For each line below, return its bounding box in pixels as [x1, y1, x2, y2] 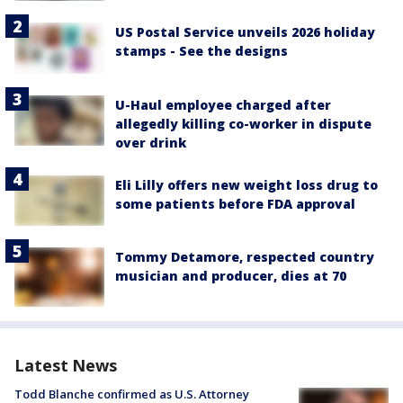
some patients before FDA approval [115, 194, 355, 212]
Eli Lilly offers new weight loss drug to [115, 175, 378, 193]
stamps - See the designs [115, 42, 288, 60]
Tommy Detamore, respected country [115, 247, 374, 265]
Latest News [14, 354, 117, 377]
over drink [115, 133, 186, 151]
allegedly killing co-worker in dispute [115, 114, 372, 132]
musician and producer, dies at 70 [115, 266, 346, 284]
